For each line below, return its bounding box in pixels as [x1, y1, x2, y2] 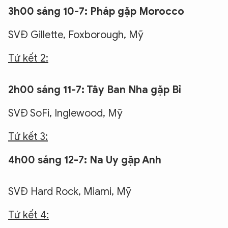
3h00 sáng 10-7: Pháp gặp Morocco [8, 5, 184, 18]
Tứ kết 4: [8, 209, 49, 221]
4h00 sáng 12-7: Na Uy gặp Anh [8, 154, 161, 166]
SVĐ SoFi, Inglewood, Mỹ [8, 107, 123, 120]
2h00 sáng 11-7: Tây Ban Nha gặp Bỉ [8, 83, 181, 96]
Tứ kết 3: [8, 130, 48, 143]
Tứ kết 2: [8, 52, 48, 65]
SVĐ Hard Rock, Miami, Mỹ [8, 185, 131, 198]
